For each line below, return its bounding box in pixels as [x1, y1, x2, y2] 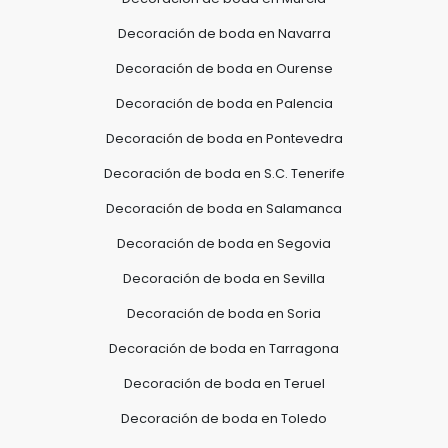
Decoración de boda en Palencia [115, 94, 333, 112]
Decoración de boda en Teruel [123, 374, 325, 392]
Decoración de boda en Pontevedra [105, 129, 343, 147]
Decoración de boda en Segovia [117, 234, 331, 252]
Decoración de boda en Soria [127, 304, 321, 322]
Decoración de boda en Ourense [115, 59, 333, 77]
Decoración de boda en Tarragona [109, 339, 339, 357]
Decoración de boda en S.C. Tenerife [103, 164, 345, 182]
